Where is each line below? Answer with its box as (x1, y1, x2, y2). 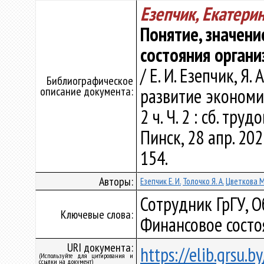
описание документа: (40, 84, 133, 99)
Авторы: (99, 174, 133, 189)
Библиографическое (47, 73, 133, 88)
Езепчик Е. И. (140, 176, 181, 187)
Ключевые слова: (61, 207, 133, 222)
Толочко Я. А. (183, 176, 224, 187)
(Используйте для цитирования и (39, 251, 133, 260)
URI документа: (67, 240, 133, 255)
